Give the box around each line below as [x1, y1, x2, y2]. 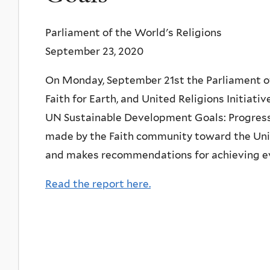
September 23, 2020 [45, 45, 149, 57]
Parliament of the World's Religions [45, 26, 222, 39]
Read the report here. [45, 177, 151, 190]
